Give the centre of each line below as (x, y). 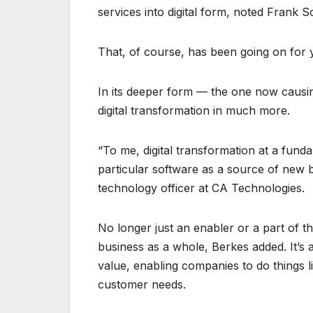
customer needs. (142, 285)
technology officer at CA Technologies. (201, 188)
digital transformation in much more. (194, 111)
